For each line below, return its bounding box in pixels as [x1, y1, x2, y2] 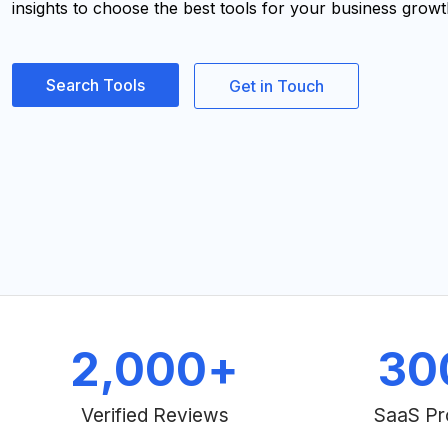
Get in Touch [228, 76, 324, 96]
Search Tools [46, 75, 145, 95]
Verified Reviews [80, 404, 229, 427]
